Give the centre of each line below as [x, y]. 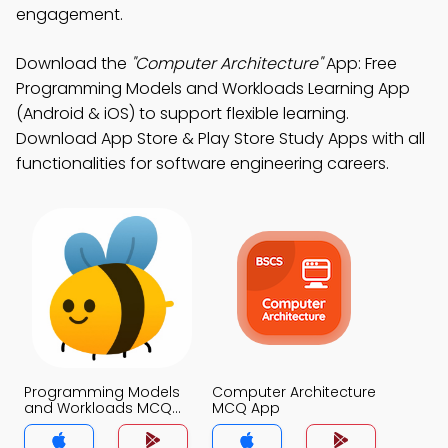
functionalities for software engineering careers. [202, 163]
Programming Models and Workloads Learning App [213, 88]
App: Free [359, 63]
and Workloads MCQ [98, 408]
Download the [73, 63]
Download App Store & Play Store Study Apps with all [220, 138]
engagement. [69, 14]
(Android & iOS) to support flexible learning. [182, 113]
